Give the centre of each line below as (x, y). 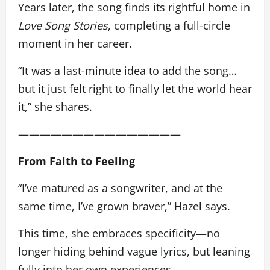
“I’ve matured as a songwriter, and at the (120, 188)
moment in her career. (75, 43)
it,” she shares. (58, 106)
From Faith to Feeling (77, 161)
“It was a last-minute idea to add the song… (127, 70)
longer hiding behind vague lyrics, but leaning (134, 251)
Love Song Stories (63, 25)
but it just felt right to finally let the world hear (135, 88)
